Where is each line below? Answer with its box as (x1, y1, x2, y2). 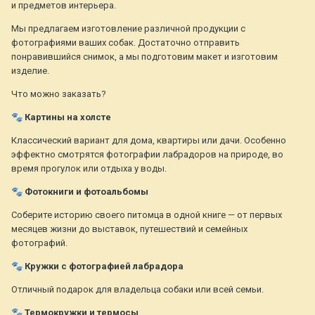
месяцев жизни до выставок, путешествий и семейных (11, 224, 247, 235)
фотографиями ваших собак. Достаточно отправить (11, 37, 240, 49)
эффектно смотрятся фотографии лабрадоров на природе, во (11, 149, 283, 160)
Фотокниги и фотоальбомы (22, 186, 148, 198)
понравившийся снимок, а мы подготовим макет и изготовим (11, 51, 278, 63)
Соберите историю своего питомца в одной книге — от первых (11, 210, 282, 221)
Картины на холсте (22, 112, 111, 123)
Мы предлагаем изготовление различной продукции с (11, 23, 245, 34)
